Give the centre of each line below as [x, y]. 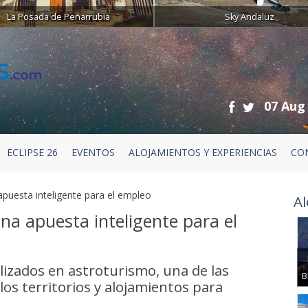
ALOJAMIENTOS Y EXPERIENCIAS [202, 153]
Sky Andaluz [249, 17]
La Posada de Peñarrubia [59, 17]
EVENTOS [93, 153]
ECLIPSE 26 [32, 153]
